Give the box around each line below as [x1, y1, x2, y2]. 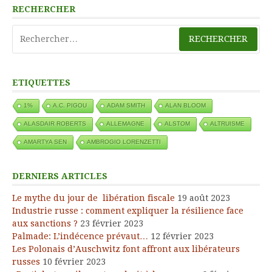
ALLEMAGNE [106, 120, 144, 127]
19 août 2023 [177, 192, 230, 203]
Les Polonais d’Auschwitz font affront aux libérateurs [12, 243, 240, 254]
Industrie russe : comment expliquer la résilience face [12, 205, 243, 216]
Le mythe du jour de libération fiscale [12, 192, 175, 203]
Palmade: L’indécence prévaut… [12, 231, 148, 241]
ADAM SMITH [107, 101, 145, 109]
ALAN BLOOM [165, 101, 206, 109]
